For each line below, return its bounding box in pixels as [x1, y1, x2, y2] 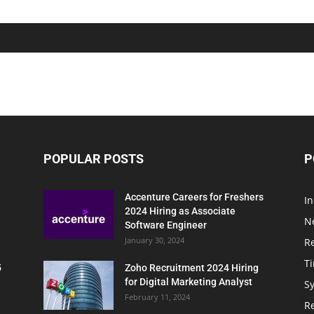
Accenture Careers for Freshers [125, 191, 264, 203]
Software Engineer [125, 219, 207, 231]
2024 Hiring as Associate [125, 205, 235, 217]
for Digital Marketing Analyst [125, 276, 252, 288]
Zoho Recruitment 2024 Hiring [125, 262, 259, 274]
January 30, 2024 [125, 235, 184, 246]
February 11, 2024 [125, 292, 190, 303]
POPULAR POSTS [43, 151, 144, 167]
